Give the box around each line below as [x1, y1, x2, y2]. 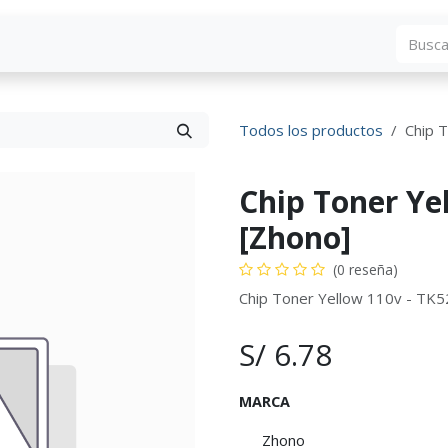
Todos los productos [239, 119, 383, 140]
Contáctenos [222, 33, 318, 55]
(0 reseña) [333, 260, 398, 279]
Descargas [95, 33, 175, 55]
